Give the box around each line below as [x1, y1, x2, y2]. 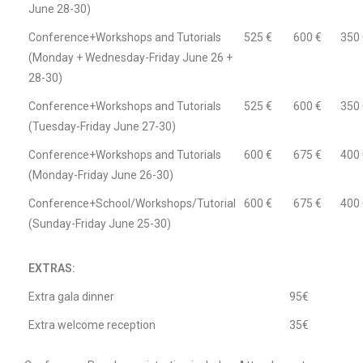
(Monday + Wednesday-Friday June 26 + [28, 51, 233, 65]
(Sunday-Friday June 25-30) [28, 217, 171, 231]
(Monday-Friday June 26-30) [28, 169, 173, 182]
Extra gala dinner [28, 290, 114, 304]
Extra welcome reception [28, 318, 156, 332]
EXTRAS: [28, 262, 75, 275]
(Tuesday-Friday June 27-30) [28, 120, 176, 134]
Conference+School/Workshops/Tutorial [28, 197, 236, 211]
